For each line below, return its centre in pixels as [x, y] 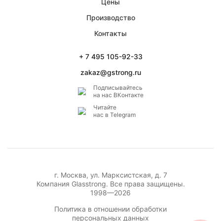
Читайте [105, 108]
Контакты [110, 34]
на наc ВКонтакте [118, 95]
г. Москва [70, 175]
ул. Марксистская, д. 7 [129, 175]
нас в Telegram [114, 115]
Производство [110, 18]
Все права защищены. [146, 184]
